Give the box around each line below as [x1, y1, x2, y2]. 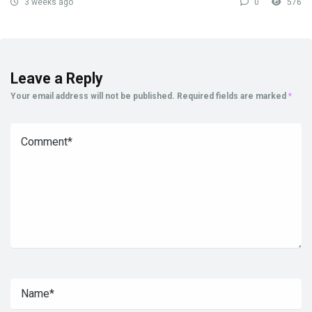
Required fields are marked [177, 91, 288, 102]
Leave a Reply [10, 70, 103, 88]
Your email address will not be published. [10, 91, 175, 102]
